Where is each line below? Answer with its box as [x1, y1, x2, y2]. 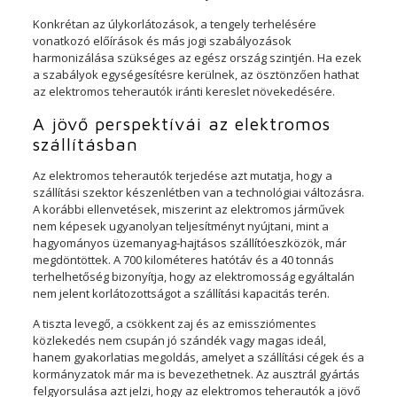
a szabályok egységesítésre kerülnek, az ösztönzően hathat [32, 66, 359, 82]
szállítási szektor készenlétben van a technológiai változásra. [32, 184, 364, 200]
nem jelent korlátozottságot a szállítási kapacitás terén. [32, 285, 330, 301]
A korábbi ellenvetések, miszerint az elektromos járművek [32, 201, 345, 217]
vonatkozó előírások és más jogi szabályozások [32, 33, 292, 49]
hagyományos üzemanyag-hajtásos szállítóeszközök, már [32, 235, 346, 251]
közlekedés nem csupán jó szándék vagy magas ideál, [32, 332, 326, 348]
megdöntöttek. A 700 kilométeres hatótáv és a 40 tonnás [32, 252, 334, 268]
